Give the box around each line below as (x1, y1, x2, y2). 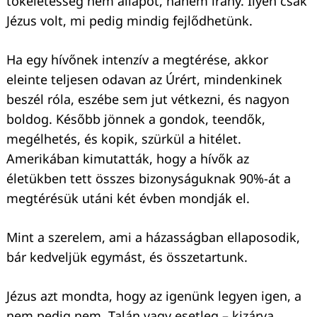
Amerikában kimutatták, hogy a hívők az (6, 150, 249, 168)
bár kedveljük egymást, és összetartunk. (6, 248, 248, 266)
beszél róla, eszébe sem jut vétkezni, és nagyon (6, 91, 289, 108)
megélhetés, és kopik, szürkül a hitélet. (6, 130, 241, 148)
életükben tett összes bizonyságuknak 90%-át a (6, 170, 291, 188)
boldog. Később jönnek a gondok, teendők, (6, 110, 265, 128)
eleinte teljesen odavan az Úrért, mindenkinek (6, 71, 282, 88)
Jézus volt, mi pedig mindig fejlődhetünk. (6, 12, 253, 30)
